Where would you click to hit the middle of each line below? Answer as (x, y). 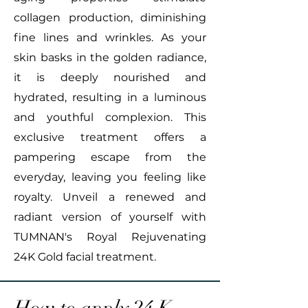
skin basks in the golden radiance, (110, 57)
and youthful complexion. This (110, 117)
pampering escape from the (110, 157)
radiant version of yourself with (110, 217)
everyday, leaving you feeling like (110, 177)
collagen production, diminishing (110, 18)
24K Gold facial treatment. (85, 257)
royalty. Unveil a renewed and (110, 197)
